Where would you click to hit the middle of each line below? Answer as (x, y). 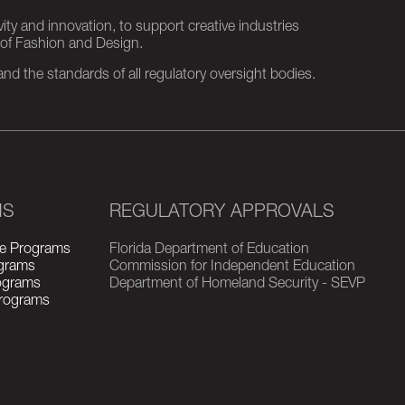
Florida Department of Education (209, 250)
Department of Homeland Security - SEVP (237, 285)
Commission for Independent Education (232, 268)
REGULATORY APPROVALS (221, 213)
